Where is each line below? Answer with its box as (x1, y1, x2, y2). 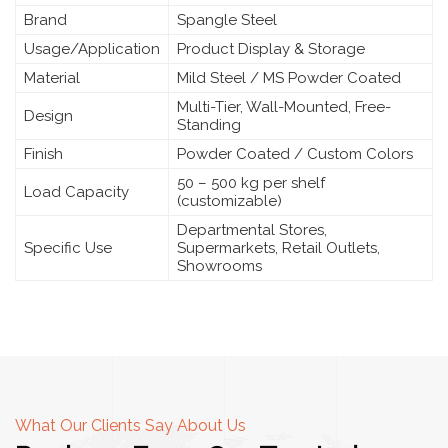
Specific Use (24, 238, 112, 257)
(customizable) (177, 191, 282, 210)
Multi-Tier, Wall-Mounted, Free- (177, 97, 391, 116)
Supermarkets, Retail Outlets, (177, 238, 380, 257)
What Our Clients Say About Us (15, 415, 246, 435)
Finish (24, 144, 63, 163)
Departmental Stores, (177, 220, 327, 239)
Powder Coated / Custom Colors (177, 144, 413, 163)
